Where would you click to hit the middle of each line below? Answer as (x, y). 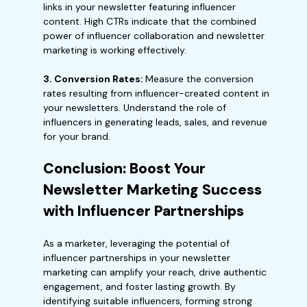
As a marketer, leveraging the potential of (136, 243)
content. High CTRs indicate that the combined (150, 21)
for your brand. (77, 136)
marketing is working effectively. (115, 50)
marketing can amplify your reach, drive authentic (155, 272)
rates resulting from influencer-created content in (156, 93)
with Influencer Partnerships (144, 211)
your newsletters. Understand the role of (135, 108)
